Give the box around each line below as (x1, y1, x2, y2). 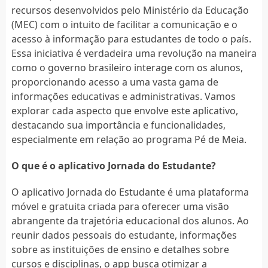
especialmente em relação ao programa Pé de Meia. (11, 132, 246, 146)
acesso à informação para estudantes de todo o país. (11, 32, 251, 45)
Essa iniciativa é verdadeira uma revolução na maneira (11, 46, 257, 60)
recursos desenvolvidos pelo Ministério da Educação (11, 3, 249, 17)
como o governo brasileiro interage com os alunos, (11, 60, 243, 74)
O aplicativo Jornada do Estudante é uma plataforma (11, 185, 249, 199)
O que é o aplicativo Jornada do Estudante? (11, 159, 216, 172)
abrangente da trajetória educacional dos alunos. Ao (11, 214, 249, 227)
